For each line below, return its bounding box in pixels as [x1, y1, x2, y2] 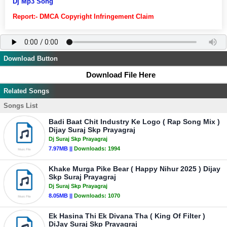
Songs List [4, 102, 37, 109]
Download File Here [86, 70, 156, 79]
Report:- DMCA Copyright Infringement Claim [13, 13, 154, 20]
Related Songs [4, 87, 49, 95]
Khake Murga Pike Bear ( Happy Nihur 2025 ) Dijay [49, 165, 220, 173]
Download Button [4, 55, 58, 62]
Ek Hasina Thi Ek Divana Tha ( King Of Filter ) [49, 212, 205, 220]
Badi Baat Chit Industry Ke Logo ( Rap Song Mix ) [49, 118, 220, 126]
